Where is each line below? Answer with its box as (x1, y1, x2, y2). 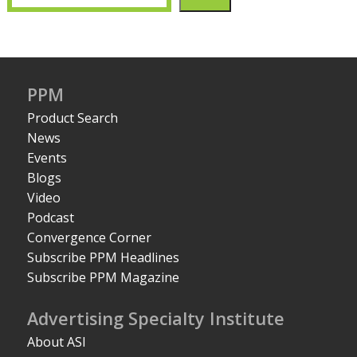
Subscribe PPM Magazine (27, 268, 180, 286)
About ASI (27, 333, 87, 351)
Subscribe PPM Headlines (27, 248, 180, 266)
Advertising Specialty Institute (27, 307, 285, 330)
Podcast (27, 208, 75, 226)
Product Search (27, 108, 119, 127)
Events (27, 148, 68, 167)
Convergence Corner (27, 228, 152, 246)
